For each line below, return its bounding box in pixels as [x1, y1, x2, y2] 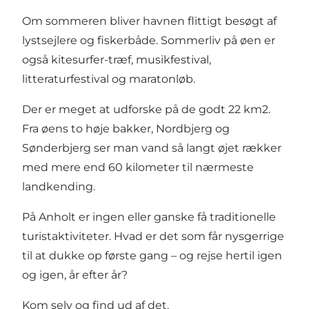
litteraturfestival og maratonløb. [22, 72, 195, 86]
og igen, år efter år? [22, 268, 128, 282]
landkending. [22, 180, 95, 194]
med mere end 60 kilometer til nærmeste [22, 161, 254, 175]
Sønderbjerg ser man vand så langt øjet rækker [22, 141, 281, 155]
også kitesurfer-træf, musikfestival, [22, 53, 211, 67]
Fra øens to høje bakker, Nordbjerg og [22, 122, 230, 136]
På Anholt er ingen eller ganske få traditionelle [22, 210, 276, 224]
